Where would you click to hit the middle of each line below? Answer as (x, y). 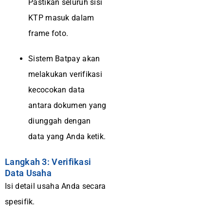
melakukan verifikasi (65, 74)
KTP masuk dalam (61, 18)
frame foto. (48, 33)
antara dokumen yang (67, 105)
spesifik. (20, 202)
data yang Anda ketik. (67, 136)
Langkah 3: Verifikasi (48, 162)
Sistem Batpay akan (64, 59)
